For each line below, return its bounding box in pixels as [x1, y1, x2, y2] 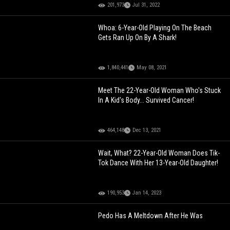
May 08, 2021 [137, 64, 167, 71]
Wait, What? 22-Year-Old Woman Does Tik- [98, 149, 220, 158]
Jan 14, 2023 [132, 189, 162, 197]
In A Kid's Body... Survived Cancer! [98, 96, 195, 105]
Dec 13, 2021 [132, 127, 162, 134]
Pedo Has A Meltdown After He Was [98, 212, 203, 220]
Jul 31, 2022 [132, 2, 160, 9]
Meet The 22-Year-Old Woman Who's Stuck [98, 86, 221, 95]
